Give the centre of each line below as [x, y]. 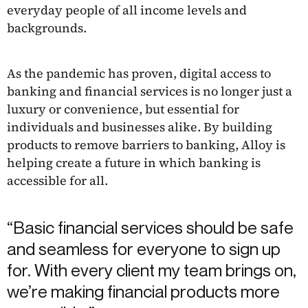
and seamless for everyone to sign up [144, 249]
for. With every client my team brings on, [152, 270]
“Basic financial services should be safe [150, 227]
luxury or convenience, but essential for [123, 109]
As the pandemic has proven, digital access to [139, 73]
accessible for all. [57, 180]
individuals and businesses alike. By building [140, 126]
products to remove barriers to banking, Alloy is [146, 144]
